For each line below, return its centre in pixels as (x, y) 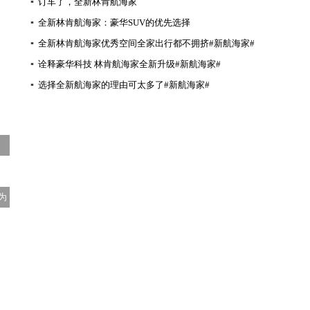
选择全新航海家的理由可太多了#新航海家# (124, 85)
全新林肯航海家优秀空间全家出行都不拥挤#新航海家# (146, 43)
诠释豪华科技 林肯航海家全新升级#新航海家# (129, 64)
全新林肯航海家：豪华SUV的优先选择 (114, 22)
